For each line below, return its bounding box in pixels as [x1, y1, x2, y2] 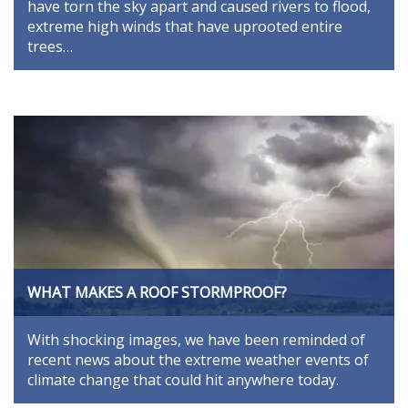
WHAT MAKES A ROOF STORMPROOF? [27, 282, 287, 303]
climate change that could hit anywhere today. [27, 370, 339, 391]
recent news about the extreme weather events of [27, 350, 369, 371]
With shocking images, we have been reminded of [27, 330, 365, 351]
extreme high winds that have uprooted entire [27, 15, 342, 36]
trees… [27, 36, 73, 56]
